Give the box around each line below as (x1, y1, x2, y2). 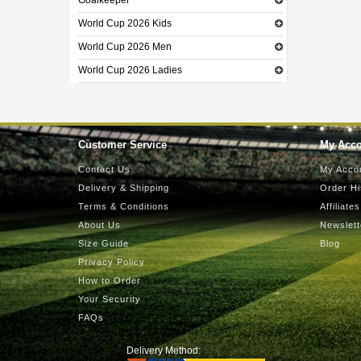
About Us (78, 220, 121, 230)
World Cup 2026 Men (78, 41, 172, 52)
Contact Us (78, 164, 131, 174)
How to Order (78, 276, 141, 285)
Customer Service (78, 139, 167, 151)
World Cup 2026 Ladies (78, 64, 182, 76)
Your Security (78, 294, 141, 304)
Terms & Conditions (78, 201, 169, 211)
